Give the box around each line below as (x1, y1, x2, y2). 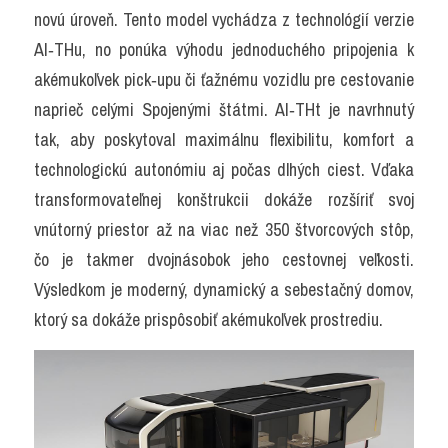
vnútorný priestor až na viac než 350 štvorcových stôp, (34, 217, 414, 242)
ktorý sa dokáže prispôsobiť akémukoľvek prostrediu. (34, 307, 383, 332)
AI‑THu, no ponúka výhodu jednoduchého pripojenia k (34, 37, 414, 62)
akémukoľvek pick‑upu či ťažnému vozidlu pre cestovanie (34, 67, 414, 92)
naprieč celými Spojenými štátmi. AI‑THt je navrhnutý (34, 97, 414, 122)
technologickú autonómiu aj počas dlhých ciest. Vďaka (34, 157, 414, 182)
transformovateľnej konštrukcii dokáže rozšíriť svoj (34, 187, 414, 212)
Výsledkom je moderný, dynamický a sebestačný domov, (34, 277, 414, 302)
